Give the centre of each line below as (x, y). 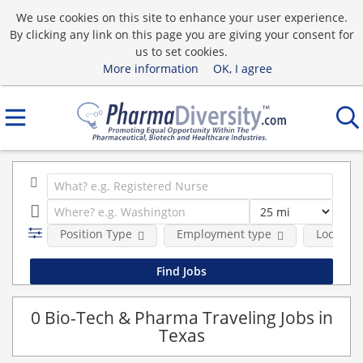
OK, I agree (242, 68)
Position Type (96, 234)
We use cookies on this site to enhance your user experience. (181, 17)
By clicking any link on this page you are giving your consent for (181, 34)
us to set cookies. (181, 51)
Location (338, 234)
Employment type (224, 234)
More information (150, 68)
